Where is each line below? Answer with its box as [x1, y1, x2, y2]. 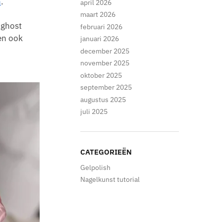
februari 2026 [80, 22, 123, 31]
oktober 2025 [80, 70, 122, 80]
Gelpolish [80, 163, 111, 172]
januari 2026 [80, 34, 119, 44]
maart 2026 [80, 10, 116, 19]
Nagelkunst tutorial [80, 175, 140, 184]
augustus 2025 [80, 95, 126, 104]
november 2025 [80, 58, 130, 68]
